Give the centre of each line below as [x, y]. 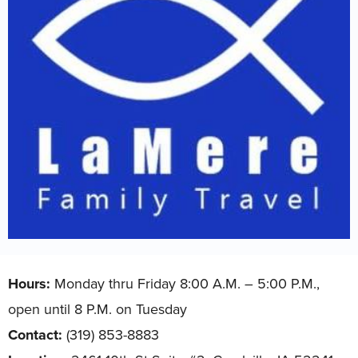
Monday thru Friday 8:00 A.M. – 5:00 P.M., [187, 284]
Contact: [37, 335]
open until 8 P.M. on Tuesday [97, 310]
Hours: [29, 284]
